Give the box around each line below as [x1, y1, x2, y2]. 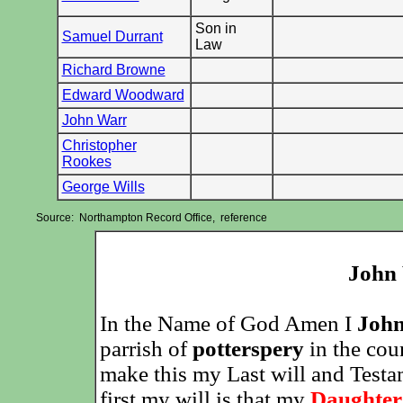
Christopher [61, 138, 137, 153]
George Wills [61, 179, 145, 194]
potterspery [192, 336, 304, 361]
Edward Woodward [61, 87, 184, 103]
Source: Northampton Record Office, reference [35, 211, 270, 224]
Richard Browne [61, 62, 166, 77]
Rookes [61, 154, 112, 169]
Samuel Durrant [61, 29, 163, 44]
